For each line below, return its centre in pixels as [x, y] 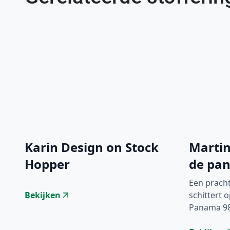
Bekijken [43, 195]
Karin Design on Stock [92, 147]
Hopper [47, 164]
